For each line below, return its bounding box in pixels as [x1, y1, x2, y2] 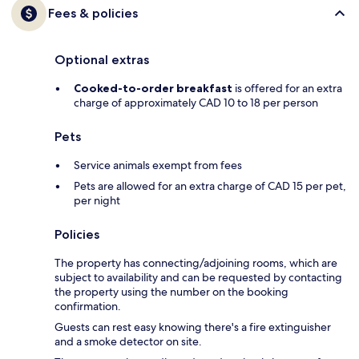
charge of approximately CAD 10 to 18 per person [74, 95, 318, 111]
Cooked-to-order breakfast [74, 81, 232, 96]
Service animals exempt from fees [74, 158, 242, 173]
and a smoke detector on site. [54, 334, 202, 349]
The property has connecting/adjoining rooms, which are [54, 256, 337, 271]
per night [74, 193, 120, 208]
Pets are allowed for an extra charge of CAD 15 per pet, [74, 179, 346, 194]
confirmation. [54, 299, 121, 314]
